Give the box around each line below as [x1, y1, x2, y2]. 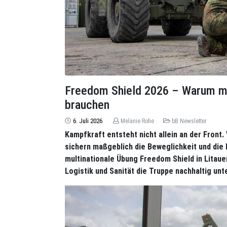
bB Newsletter [172, 117, 207, 125]
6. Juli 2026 [72, 117, 102, 125]
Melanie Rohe [121, 117, 155, 125]
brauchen [65, 97, 109, 112]
